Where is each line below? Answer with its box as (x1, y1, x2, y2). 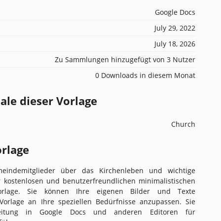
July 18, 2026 (154, 38, 195, 48)
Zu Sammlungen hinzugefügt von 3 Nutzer (55, 54, 195, 64)
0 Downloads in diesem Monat (95, 70, 195, 80)
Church (171, 119, 195, 129)
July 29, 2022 (154, 23, 195, 33)
